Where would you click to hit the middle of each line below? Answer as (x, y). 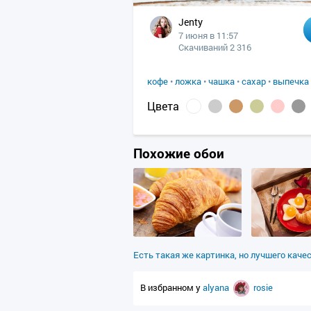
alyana (217, 287)
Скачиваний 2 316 (215, 47)
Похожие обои (179, 153)
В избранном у (171, 287)
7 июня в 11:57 (208, 35)
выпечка (291, 81)
